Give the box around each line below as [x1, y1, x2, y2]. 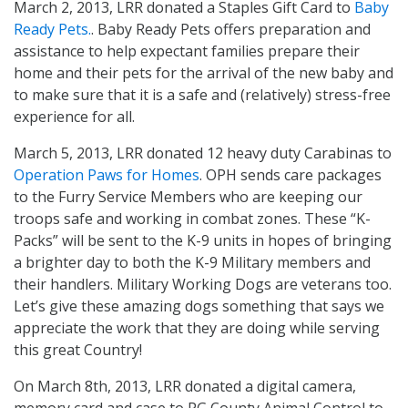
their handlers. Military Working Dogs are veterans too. [14, 273, 392, 294]
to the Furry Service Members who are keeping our [14, 186, 362, 207]
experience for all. [14, 106, 135, 127]
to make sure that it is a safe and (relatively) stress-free [14, 84, 391, 105]
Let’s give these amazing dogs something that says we [14, 295, 384, 316]
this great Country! [14, 339, 142, 360]
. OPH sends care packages [199, 164, 382, 185]
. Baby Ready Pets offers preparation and [91, 18, 371, 39]
